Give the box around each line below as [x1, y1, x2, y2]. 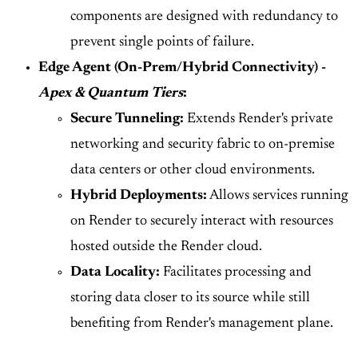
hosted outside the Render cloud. [70, 240, 262, 255]
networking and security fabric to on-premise [70, 137, 335, 153]
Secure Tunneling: [70, 112, 184, 127]
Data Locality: [70, 265, 160, 280]
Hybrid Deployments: [70, 189, 207, 204]
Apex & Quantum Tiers [38, 86, 183, 101]
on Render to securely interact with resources [70, 214, 333, 229]
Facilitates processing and [160, 265, 312, 280]
